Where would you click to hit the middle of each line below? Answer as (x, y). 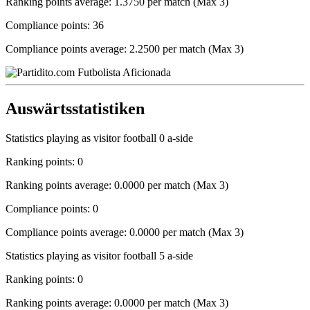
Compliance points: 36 (55, 25)
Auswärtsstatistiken (75, 108)
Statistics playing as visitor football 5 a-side (99, 255)
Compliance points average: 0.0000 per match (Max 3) (125, 232)
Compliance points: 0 (52, 208)
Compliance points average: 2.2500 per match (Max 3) (125, 48)
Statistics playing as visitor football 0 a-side (99, 138)
